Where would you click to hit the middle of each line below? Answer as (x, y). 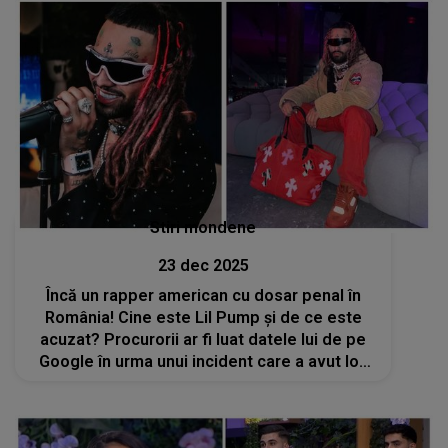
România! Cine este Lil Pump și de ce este (203, 317)
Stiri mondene (203, 227)
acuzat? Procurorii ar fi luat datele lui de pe (203, 339)
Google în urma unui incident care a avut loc (203, 361)
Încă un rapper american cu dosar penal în (203, 295)
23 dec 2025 (203, 265)
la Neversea (203, 383)
